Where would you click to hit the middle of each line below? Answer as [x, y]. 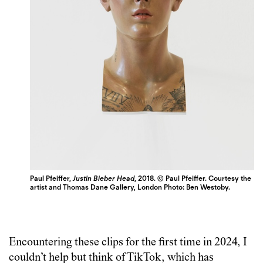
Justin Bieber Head [104, 178]
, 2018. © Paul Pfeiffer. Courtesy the [193, 178]
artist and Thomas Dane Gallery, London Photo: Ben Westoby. [130, 187]
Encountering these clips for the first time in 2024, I [128, 243]
